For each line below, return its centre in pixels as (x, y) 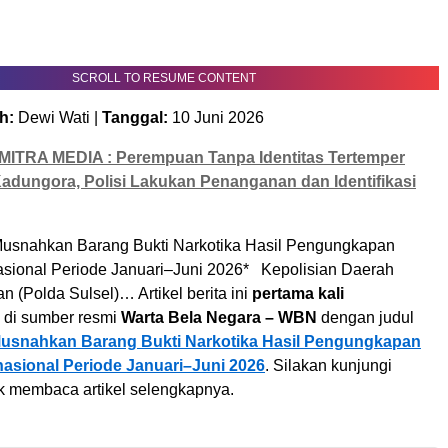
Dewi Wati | (58, 117)
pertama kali (298, 293)
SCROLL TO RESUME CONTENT (164, 78)
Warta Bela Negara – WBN (219, 317)
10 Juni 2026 (216, 117)
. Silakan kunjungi (328, 365)
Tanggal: (135, 117)
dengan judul (365, 317)
